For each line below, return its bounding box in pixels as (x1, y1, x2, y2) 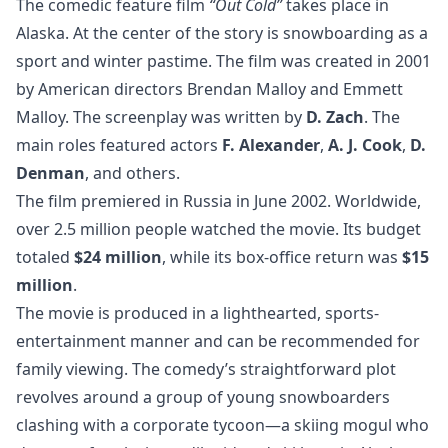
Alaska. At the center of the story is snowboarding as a (16, 21, 428, 44)
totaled (16, 245, 74, 268)
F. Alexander (222, 133, 320, 156)
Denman (16, 161, 85, 184)
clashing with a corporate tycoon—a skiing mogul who (16, 413, 429, 436)
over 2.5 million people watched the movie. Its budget (16, 217, 421, 240)
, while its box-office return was (162, 245, 402, 268)
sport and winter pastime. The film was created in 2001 (16, 49, 431, 72)
